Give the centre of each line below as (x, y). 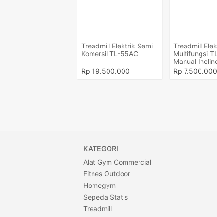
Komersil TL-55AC (110, 54)
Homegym (100, 185)
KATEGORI (101, 148)
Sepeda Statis (106, 197)
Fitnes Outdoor (107, 174)
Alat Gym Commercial (117, 162)
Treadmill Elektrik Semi (117, 46)
